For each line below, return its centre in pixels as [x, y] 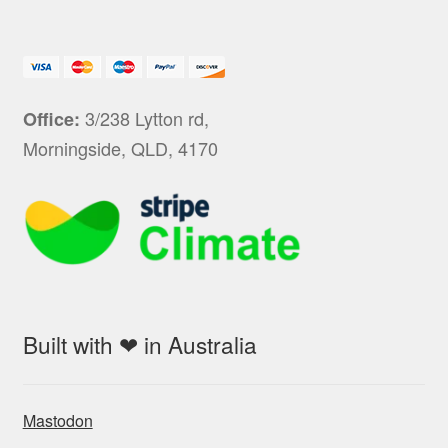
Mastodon [57, 420]
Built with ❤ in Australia [139, 343]
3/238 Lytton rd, [144, 117]
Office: [51, 118]
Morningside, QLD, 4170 [120, 147]
